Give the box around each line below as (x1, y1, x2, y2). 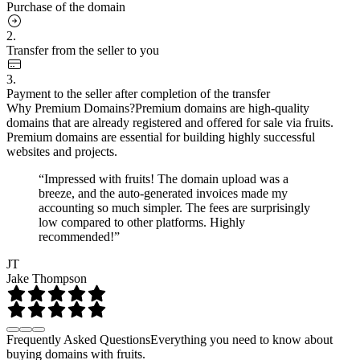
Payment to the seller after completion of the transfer (6, 86, 270, 100)
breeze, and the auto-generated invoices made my (39, 186, 288, 200)
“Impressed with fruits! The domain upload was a (39, 171, 288, 186)
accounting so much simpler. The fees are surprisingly (39, 200, 310, 215)
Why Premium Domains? (6, 100, 135, 115)
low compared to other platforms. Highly (39, 215, 245, 229)
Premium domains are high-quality (135, 100, 309, 115)
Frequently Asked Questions (6, 332, 150, 346)
